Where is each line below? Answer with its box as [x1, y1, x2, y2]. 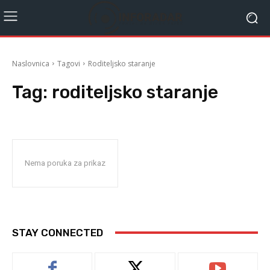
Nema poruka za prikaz [25, 158, 105, 168]
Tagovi [57, 58, 80, 69]
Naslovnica [12, 58, 49, 69]
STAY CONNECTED [12, 226, 103, 239]
